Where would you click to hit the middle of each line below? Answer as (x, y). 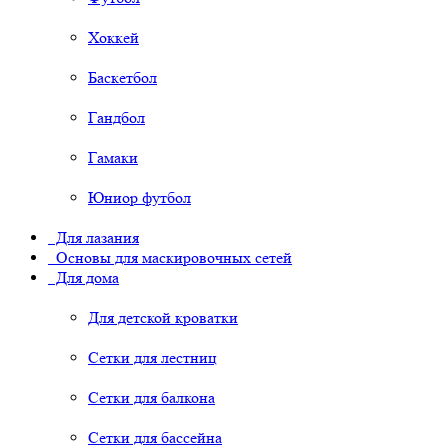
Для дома (83, 278)
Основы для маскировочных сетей (170, 258)
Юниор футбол (139, 198)
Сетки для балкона (151, 398)
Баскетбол (122, 78)
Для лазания (93, 238)
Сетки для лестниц (152, 358)
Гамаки (113, 158)
